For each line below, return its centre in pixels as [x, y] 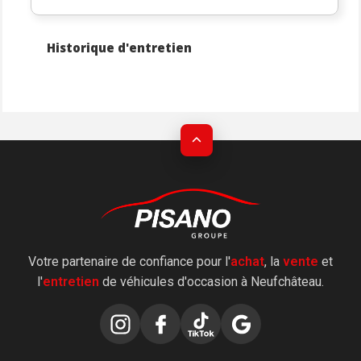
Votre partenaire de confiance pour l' [129, 262]
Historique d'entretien [119, 48]
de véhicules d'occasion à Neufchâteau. [212, 282]
